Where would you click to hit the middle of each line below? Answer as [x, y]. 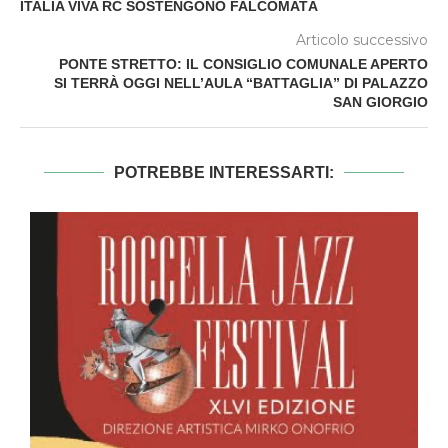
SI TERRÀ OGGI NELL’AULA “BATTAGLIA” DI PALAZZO [241, 82]
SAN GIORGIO [380, 101]
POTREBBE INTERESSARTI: [224, 172]
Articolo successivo [362, 39]
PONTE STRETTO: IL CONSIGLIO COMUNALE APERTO [243, 63]
